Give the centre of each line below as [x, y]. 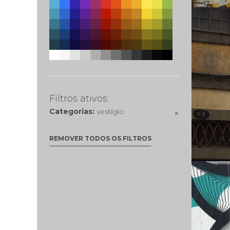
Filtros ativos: [79, 98]
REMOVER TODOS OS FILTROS [101, 138]
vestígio [111, 111]
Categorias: [73, 111]
